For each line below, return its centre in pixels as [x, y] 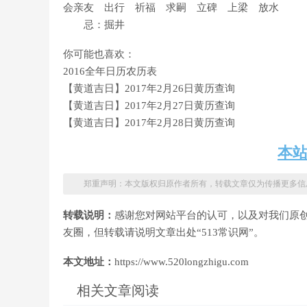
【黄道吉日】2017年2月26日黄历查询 [149, 88]
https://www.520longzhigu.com [182, 262]
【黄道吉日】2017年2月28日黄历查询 [149, 123]
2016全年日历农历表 [110, 71]
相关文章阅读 [118, 291]
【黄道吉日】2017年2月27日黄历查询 [149, 106]
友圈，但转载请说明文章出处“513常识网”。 [163, 232]
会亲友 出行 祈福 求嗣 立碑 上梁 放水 [171, 8]
